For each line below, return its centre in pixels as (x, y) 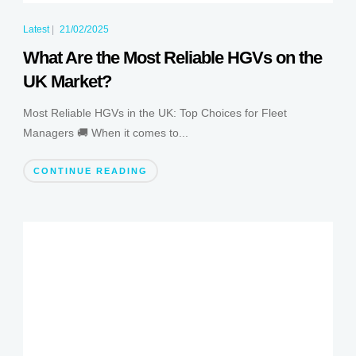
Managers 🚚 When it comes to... (105, 133)
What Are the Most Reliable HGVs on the (172, 58)
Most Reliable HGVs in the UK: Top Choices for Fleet (155, 113)
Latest (36, 30)
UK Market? (67, 82)
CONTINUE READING (90, 171)
